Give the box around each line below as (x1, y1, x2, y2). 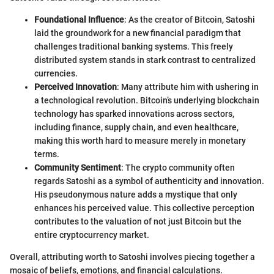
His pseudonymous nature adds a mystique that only (34, 189, 237, 199)
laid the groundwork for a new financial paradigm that (34, 28, 241, 38)
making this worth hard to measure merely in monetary (34, 135, 246, 146)
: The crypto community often (121, 162, 235, 172)
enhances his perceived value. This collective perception (34, 202, 254, 213)
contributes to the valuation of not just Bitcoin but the (34, 216, 242, 226)
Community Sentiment (34, 162, 121, 172)
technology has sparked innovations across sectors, (34, 108, 234, 119)
